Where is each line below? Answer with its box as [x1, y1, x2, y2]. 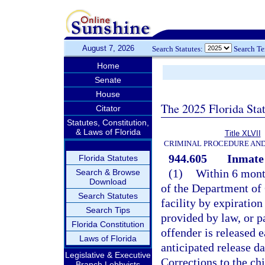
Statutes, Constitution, [67, 118, 149, 127]
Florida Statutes [78, 153, 138, 163]
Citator [95, 104, 121, 113]
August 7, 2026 [82, 44, 134, 53]
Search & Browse [76, 167, 140, 177]
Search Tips [86, 205, 130, 215]
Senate [95, 75, 121, 85]
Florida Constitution [72, 219, 144, 229]
